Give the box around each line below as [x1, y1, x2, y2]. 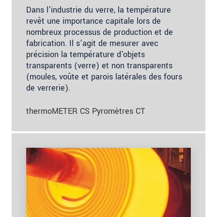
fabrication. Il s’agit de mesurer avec [26, 38, 158, 49]
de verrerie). [26, 82, 70, 94]
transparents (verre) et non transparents [26, 60, 172, 72]
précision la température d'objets [26, 49, 145, 61]
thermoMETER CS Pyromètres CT [26, 106, 145, 117]
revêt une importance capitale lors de [26, 15, 161, 27]
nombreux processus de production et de [26, 27, 173, 38]
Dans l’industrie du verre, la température [26, 4, 171, 16]
